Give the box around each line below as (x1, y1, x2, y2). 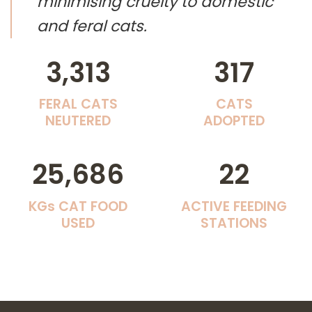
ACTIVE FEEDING (181, 196, 287, 216)
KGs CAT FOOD (29, 196, 127, 216)
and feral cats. (37, 15, 147, 37)
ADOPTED (203, 111, 265, 131)
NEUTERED (45, 111, 111, 131)
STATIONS (201, 213, 267, 233)
